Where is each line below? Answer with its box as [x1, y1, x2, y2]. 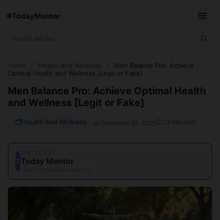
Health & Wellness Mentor [21, 166, 91, 173]
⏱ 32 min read [155, 118, 195, 126]
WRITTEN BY [21, 149, 56, 156]
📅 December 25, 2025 [94, 119, 155, 127]
